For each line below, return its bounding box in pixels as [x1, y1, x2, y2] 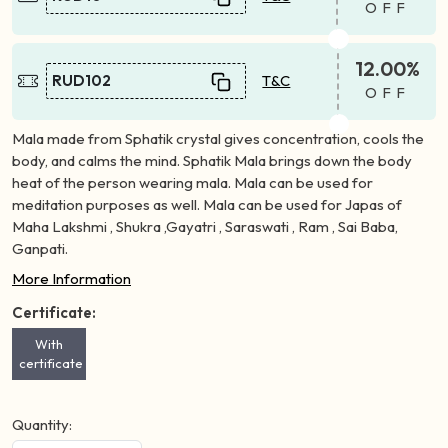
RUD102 [52, 71, 112, 91]
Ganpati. [12, 238, 68, 258]
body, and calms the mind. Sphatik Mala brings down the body [12, 150, 412, 170]
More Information [12, 268, 131, 288]
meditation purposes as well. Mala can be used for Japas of [12, 194, 402, 214]
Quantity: [12, 414, 72, 434]
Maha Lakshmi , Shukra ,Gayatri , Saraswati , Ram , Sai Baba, [12, 216, 398, 236]
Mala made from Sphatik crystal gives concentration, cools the [12, 128, 424, 148]
